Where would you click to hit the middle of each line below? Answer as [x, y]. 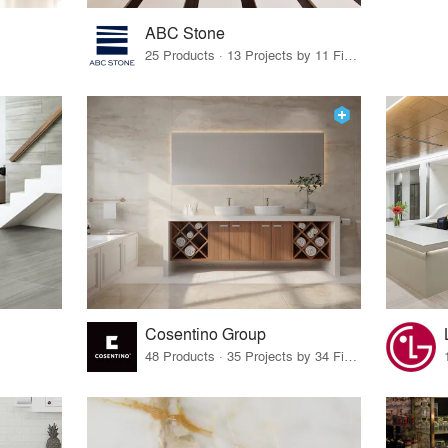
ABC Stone [185, 33]
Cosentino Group [206, 333]
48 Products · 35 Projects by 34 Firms [351, 355]
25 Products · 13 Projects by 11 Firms [351, 55]
